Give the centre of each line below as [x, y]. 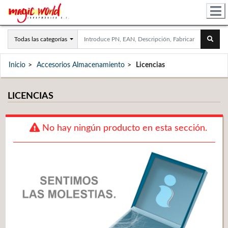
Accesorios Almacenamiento [81, 65]
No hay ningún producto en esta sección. [123, 128]
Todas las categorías [41, 39]
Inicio [17, 65]
